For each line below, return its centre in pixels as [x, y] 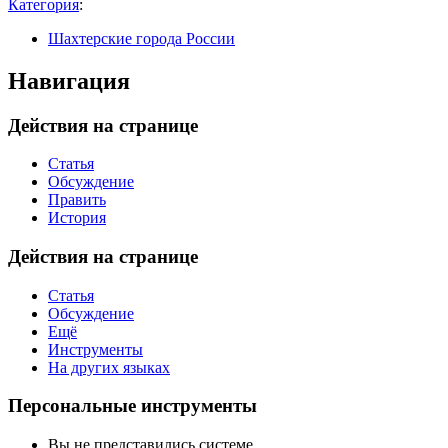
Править [77, 200]
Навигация [69, 80]
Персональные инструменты [132, 406]
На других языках [109, 367]
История [77, 218]
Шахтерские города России [141, 38]
